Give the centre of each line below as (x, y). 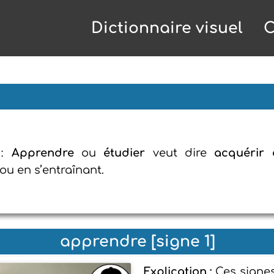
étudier (124, 153)
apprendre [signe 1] (138, 242)
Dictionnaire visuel (167, 28)
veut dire (180, 153)
